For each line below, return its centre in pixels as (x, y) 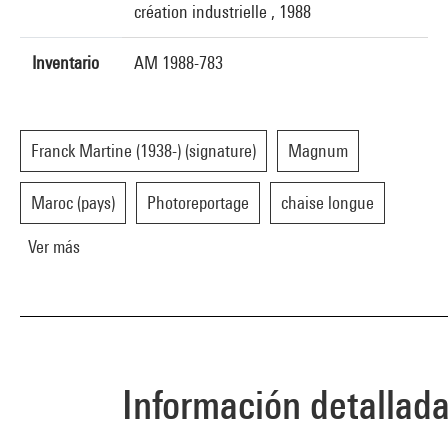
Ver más (54, 246)
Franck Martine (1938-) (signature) (143, 150)
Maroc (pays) (73, 202)
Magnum (318, 150)
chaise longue (327, 202)
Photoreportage (198, 202)
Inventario (65, 62)
